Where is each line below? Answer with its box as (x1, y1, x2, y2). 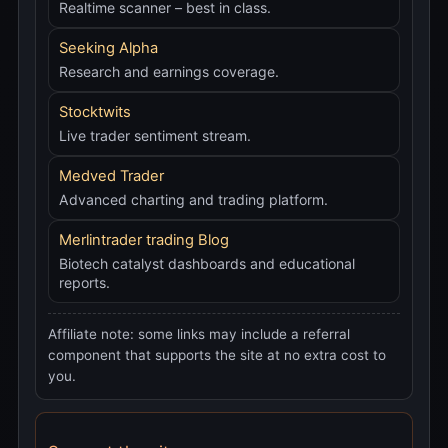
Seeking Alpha (59, 38, 158, 57)
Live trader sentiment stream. (59, 126, 251, 144)
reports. (59, 273, 110, 291)
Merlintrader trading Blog (59, 230, 229, 249)
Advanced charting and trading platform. (59, 190, 328, 208)
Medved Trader (59, 166, 164, 185)
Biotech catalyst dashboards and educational (59, 254, 355, 272)
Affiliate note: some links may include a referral (48, 325, 350, 342)
